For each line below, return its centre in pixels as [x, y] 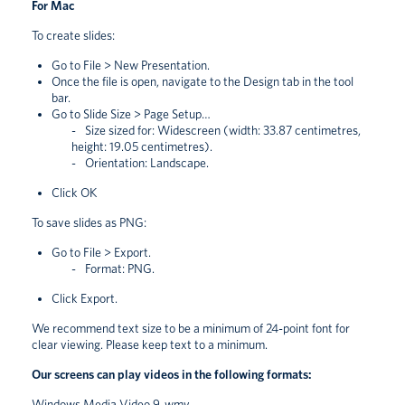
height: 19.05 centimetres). [142, 146]
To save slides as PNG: [89, 222]
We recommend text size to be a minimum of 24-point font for [191, 328]
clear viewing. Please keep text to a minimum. [150, 344]
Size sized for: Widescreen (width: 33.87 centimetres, [223, 130]
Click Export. [85, 298]
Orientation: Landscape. [147, 162]
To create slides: [73, 35]
